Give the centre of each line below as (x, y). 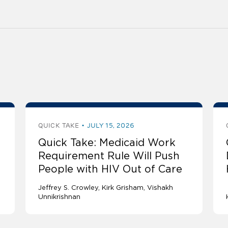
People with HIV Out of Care (110, 169)
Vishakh (160, 188)
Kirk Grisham (123, 188)
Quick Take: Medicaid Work (107, 143)
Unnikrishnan (60, 197)
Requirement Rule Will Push (109, 156)
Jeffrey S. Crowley (68, 188)
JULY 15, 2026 (111, 126)
